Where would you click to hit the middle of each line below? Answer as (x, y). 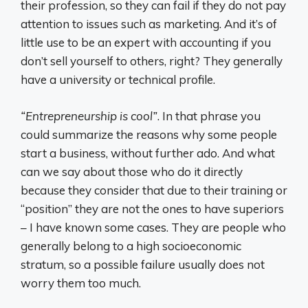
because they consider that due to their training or (154, 190)
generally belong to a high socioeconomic (131, 245)
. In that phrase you (209, 115)
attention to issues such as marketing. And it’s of (149, 24)
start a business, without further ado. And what (148, 153)
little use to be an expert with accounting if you (146, 43)
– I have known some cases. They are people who (153, 227)
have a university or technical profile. (118, 80)
